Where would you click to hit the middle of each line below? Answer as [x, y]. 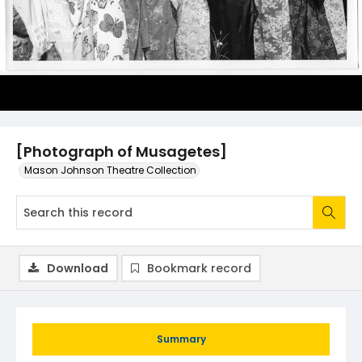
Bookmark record [199, 268]
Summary [181, 339]
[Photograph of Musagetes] [122, 152]
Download [78, 268]
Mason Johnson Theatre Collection [110, 170]
